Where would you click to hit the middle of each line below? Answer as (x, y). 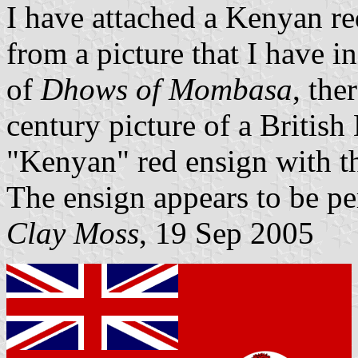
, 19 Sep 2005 (227, 233)
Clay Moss (73, 233)
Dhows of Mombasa (167, 89)
